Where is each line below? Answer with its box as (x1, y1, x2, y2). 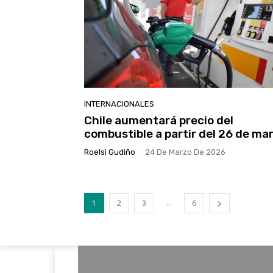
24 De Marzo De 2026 (145, 147, 225, 157)
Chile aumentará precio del (84, 113, 233, 128)
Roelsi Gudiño (84, 147, 135, 157)
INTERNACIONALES (84, 99, 154, 109)
